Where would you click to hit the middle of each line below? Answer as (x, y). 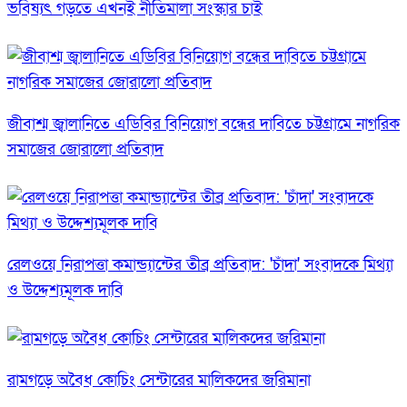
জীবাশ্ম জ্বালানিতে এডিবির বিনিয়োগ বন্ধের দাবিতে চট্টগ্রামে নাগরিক (203, 124)
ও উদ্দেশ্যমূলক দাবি (65, 290)
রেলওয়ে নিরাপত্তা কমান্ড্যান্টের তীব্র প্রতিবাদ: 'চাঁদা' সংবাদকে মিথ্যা (200, 264)
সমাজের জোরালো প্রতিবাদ (85, 149)
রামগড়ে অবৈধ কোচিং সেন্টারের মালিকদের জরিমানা (159, 380)
